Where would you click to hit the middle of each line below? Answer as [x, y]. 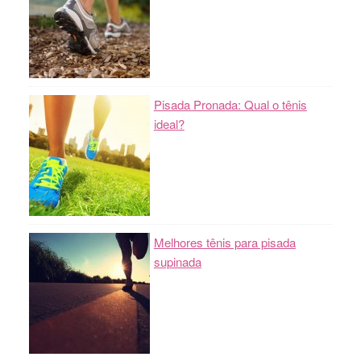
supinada [177, 261]
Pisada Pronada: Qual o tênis [230, 104]
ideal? [169, 124]
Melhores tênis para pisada [224, 242]
